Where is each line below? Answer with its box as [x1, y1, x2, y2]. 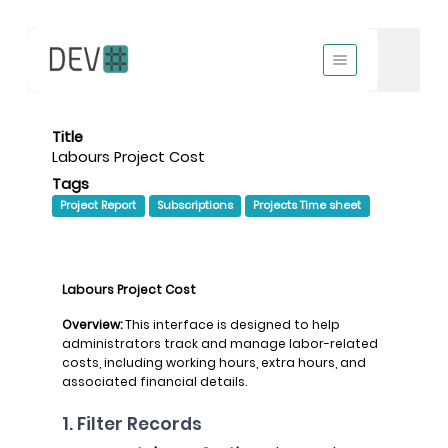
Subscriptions [156, 197, 233, 213]
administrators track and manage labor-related [62, 334, 378, 352]
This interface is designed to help [122, 315, 340, 333]
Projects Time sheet [253, 197, 362, 213]
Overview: [62, 315, 122, 333]
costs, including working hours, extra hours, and [62, 353, 366, 371]
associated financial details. [62, 372, 247, 390]
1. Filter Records [62, 411, 202, 436]
